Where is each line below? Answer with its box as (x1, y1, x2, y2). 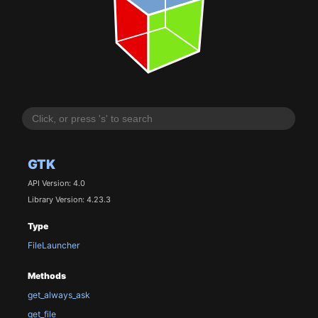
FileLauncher (27, 240, 80, 251)
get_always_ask (27, 290, 90, 301)
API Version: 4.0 (27, 178, 85, 189)
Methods (27, 270, 66, 281)
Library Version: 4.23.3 (27, 194, 111, 204)
